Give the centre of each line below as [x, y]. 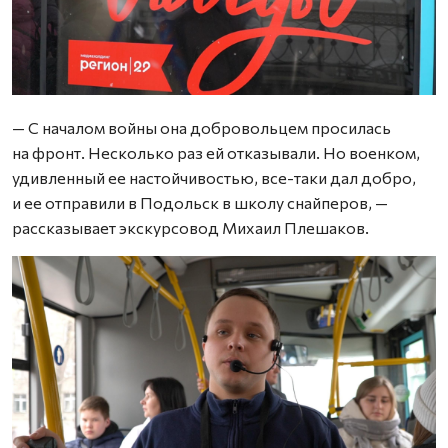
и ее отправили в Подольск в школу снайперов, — [200, 202]
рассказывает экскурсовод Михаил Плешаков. [190, 227]
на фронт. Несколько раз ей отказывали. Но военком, [216, 152]
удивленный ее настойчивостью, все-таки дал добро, [214, 177]
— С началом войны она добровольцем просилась [201, 127]
